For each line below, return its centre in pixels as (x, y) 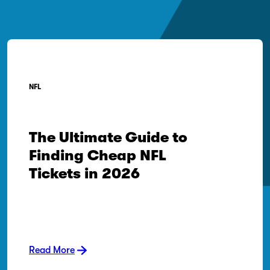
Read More (52, 250)
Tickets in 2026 (84, 174)
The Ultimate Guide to (108, 137)
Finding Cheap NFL (98, 155)
